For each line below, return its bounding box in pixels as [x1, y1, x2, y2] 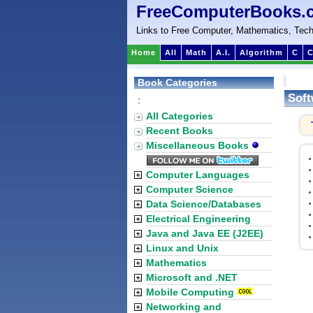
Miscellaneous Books [146, 140, 252, 151]
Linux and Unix [146, 242, 219, 254]
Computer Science [146, 184, 233, 195]
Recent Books [146, 125, 213, 136]
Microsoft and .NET [146, 272, 238, 283]
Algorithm [240, 48, 283, 57]
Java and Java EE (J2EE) [146, 228, 263, 239]
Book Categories [138, 77, 217, 88]
